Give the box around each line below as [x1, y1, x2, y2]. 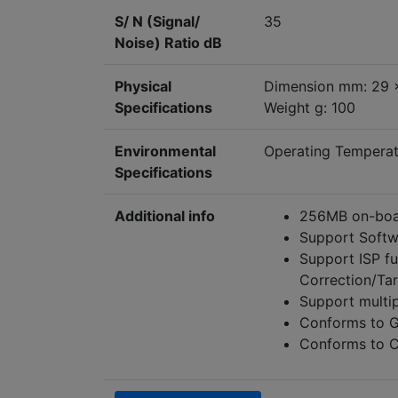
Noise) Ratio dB [115, 33, 222, 52]
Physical [115, 76, 171, 95]
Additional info [115, 206, 215, 225]
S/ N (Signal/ [115, 12, 200, 30]
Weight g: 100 [264, 98, 355, 116]
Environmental [115, 141, 216, 160]
